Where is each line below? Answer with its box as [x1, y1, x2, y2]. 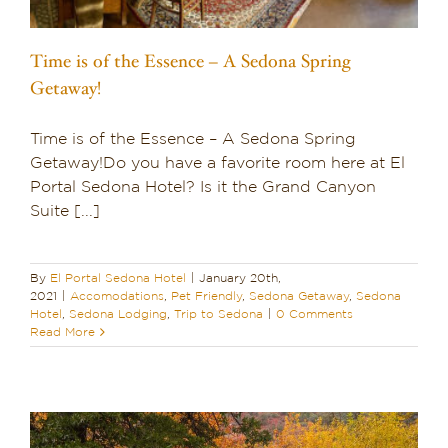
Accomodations [70, 289, 164, 302]
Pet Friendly [171, 289, 242, 302]
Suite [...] [30, 202, 100, 219]
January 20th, [199, 271, 281, 284]
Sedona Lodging [69, 307, 167, 320]
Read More [30, 325, 95, 338]
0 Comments [276, 307, 353, 320]
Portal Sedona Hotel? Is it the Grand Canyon [30, 178, 376, 195]
